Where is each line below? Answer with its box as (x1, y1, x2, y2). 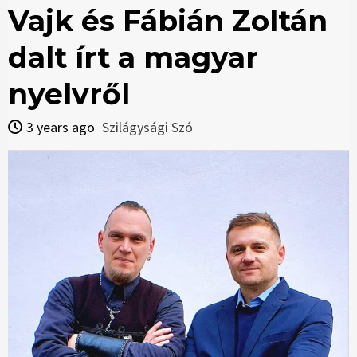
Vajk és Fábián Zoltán (8, 3, 328, 39)
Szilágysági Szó (102, 118, 193, 137)
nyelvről (8, 76, 130, 112)
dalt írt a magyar (8, 40, 258, 76)
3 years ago (26, 118, 98, 137)
